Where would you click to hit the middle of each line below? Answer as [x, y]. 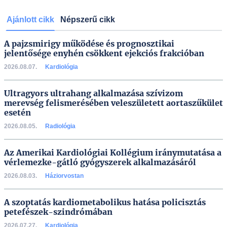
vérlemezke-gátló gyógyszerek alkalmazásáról [100, 162]
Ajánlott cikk [30, 20]
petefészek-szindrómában [58, 212]
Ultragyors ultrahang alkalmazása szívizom [93, 93]
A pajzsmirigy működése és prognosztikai [89, 44]
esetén [17, 112]
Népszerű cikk [87, 20]
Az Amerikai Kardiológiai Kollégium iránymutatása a [113, 153]
